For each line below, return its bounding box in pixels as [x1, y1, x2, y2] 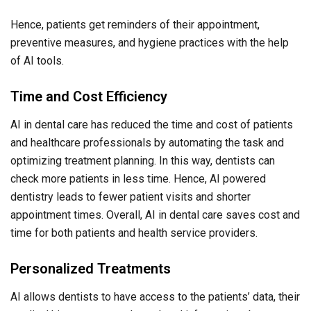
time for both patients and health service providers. [10, 226, 258, 240]
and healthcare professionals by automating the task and [10, 136, 284, 150]
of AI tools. [10, 54, 64, 68]
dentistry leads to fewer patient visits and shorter [10, 190, 251, 204]
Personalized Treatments [10, 260, 171, 278]
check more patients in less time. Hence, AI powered [10, 172, 266, 186]
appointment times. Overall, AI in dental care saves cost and [10, 208, 300, 222]
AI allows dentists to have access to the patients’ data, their [10, 290, 300, 304]
